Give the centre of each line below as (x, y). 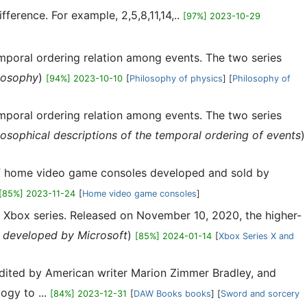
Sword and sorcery (260, 294)
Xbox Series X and (256, 236)
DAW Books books (172, 294)
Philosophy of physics (176, 78)
